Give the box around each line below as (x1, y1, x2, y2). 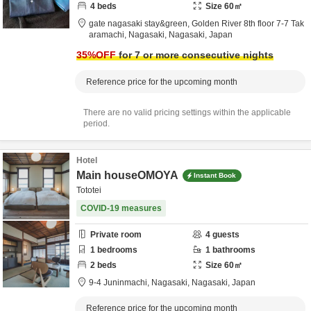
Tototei (76, 185, 101, 195)
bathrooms (210, 245, 255, 255)
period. (83, 119, 110, 128)
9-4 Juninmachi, (89, 278, 151, 287)
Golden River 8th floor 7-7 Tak (192, 19, 304, 28)
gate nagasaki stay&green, (89, 19, 192, 28)
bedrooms (95, 245, 137, 255)
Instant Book (194, 171, 236, 179)
